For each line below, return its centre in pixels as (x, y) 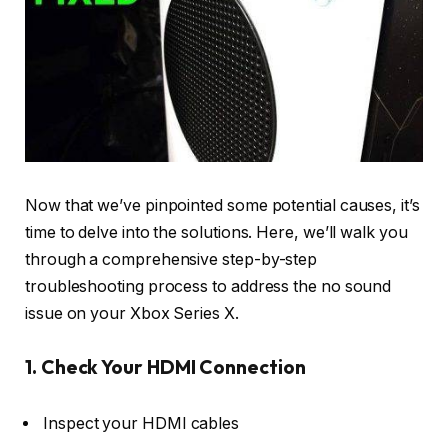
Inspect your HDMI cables (141, 423)
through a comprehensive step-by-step (171, 259)
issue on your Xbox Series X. (132, 313)
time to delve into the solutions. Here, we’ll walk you (216, 232)
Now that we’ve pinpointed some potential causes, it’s (222, 205)
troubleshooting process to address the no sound (208, 286)
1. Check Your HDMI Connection (165, 366)
